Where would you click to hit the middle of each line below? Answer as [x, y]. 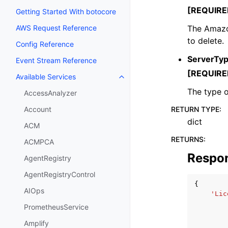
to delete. [206, 41]
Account [38, 109]
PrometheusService [56, 207]
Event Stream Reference [56, 61]
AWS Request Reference [56, 28]
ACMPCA [39, 142]
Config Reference [45, 44]
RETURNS [187, 139]
